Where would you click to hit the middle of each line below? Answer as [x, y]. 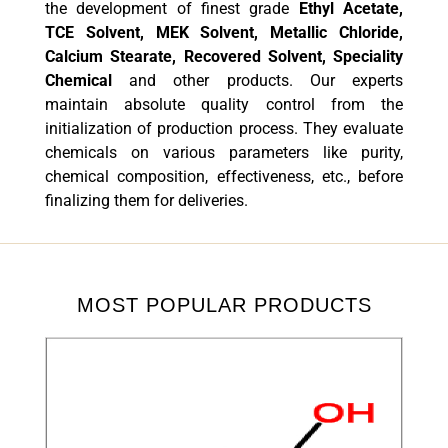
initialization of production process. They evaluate [224, 128]
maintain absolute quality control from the [224, 104]
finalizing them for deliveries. [146, 200]
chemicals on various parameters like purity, [224, 152]
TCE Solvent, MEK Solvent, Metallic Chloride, [224, 32]
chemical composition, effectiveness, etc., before [224, 176]
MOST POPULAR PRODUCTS [224, 305]
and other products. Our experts [257, 80]
